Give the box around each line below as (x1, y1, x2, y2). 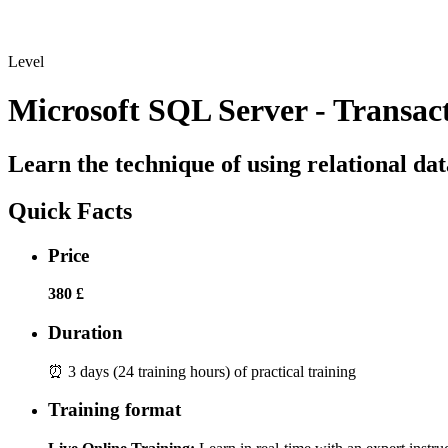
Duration (48, 322, 123, 343)
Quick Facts (8, 197, 132, 224)
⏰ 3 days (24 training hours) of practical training (48, 362, 360, 380)
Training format (48, 399, 181, 421)
